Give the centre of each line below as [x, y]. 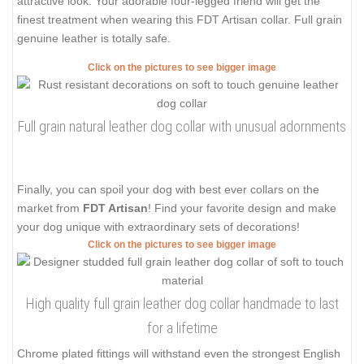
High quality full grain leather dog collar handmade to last [182, 303]
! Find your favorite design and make [242, 208]
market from [50, 208]
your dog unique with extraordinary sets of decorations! [158, 226]
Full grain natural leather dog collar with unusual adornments [182, 126]
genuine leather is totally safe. [94, 39]
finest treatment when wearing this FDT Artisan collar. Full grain [180, 20]
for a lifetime [182, 327]
